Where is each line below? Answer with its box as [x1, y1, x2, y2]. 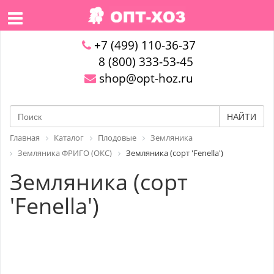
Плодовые [98, 132, 136, 143]
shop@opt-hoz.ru [95, 70, 193, 86]
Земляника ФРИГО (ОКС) [18, 147, 112, 158]
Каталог [54, 132, 84, 143]
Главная [10, 132, 40, 143]
